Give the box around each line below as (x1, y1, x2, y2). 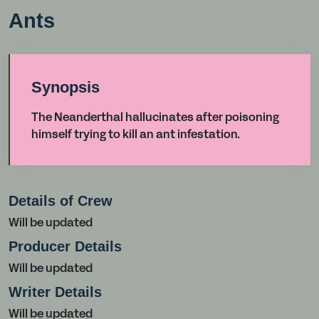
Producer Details (9, 239, 122, 254)
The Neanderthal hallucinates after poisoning (31, 113, 279, 123)
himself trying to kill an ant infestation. (31, 130, 240, 140)
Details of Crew (9, 193, 113, 209)
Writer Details (9, 284, 102, 300)
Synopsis (31, 78, 100, 96)
